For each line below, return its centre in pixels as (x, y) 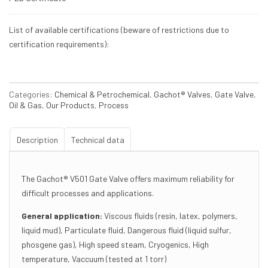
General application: (62, 216)
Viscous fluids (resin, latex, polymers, (170, 216)
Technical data (98, 139)
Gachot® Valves (182, 94)
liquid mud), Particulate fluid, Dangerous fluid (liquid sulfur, (127, 230)
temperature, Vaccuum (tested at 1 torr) (94, 259)
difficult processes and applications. (88, 193)
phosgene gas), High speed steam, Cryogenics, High (115, 244)
